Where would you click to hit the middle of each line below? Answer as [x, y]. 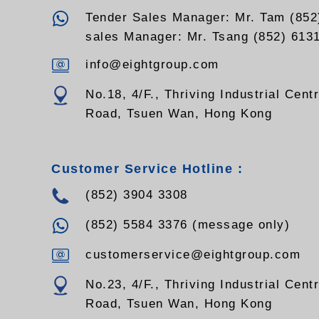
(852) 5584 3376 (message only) [188, 225]
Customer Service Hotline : [147, 169]
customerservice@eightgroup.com [193, 255]
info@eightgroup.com [152, 65]
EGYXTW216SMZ [108, 15]
